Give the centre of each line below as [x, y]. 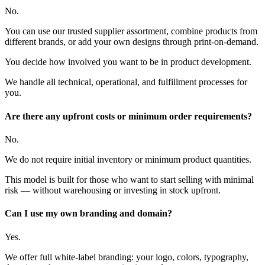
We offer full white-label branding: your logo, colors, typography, [127, 257]
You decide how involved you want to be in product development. [128, 62]
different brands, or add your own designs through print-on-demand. [132, 42]
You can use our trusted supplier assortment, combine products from [131, 31]
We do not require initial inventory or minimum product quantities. [128, 159]
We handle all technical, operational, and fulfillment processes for [126, 82]
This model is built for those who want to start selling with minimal [129, 180]
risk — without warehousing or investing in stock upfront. [113, 190]
